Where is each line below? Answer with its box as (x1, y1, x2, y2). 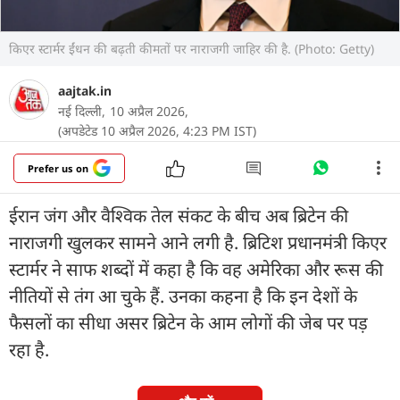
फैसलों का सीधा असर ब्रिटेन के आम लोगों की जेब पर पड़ (9, 310, 368, 335)
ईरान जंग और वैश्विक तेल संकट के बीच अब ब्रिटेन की (9, 203, 348, 228)
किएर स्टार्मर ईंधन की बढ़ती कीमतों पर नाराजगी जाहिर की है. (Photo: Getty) (9, 39, 374, 57)
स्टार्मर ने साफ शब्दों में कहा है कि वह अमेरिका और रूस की (9, 256, 383, 281)
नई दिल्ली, (58, 102, 105, 120)
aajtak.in (58, 81, 112, 99)
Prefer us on (28, 161, 88, 175)
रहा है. (9, 337, 49, 362)
